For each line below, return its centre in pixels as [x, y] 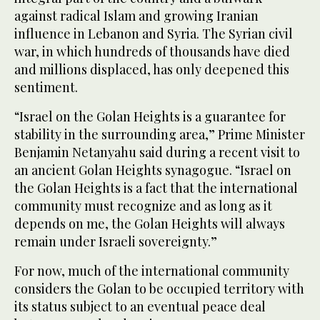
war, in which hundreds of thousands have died [152, 51]
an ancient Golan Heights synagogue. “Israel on [153, 170]
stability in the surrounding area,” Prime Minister [160, 134]
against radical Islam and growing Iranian [136, 15]
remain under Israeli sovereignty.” [116, 241]
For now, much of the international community [152, 270]
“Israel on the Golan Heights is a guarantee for [150, 116]
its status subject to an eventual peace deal [140, 306]
